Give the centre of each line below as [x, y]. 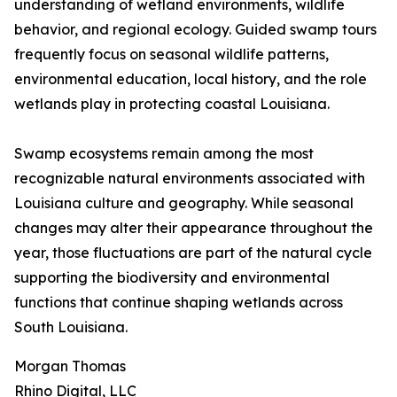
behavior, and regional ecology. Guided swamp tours [195, 29]
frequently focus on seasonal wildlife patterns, [171, 54]
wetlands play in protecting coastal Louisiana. [172, 104]
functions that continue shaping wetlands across [179, 302]
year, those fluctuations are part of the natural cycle [193, 253]
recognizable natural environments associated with [190, 178]
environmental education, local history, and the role [191, 79]
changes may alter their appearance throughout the [194, 228]
